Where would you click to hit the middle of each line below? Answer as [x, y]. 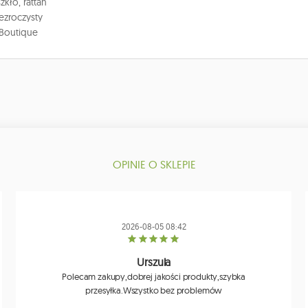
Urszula [154, 262]
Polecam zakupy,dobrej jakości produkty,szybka [154, 277]
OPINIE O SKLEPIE [154, 165]
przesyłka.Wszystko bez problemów [154, 290]
